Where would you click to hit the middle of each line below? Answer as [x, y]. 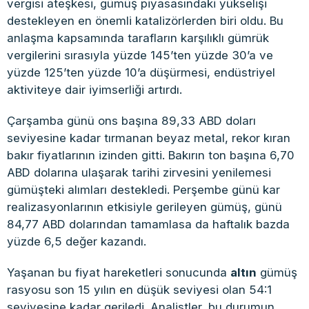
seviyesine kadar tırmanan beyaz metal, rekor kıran [149, 138]
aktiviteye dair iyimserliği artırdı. [94, 89]
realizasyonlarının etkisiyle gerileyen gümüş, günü [144, 207]
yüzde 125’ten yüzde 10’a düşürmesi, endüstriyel [141, 72]
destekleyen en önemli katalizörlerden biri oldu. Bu [145, 20]
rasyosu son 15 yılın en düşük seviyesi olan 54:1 [139, 289]
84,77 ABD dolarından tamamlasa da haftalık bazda [148, 224]
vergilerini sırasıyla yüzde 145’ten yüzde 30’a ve [140, 55]
